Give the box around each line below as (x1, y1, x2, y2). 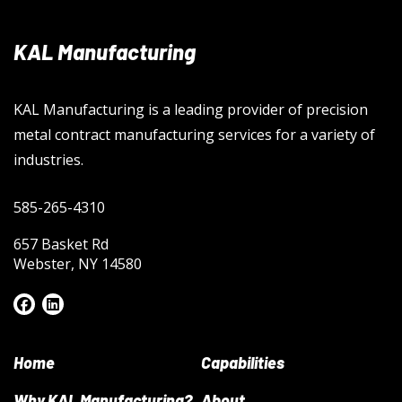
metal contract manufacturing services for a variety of (13, 125, 375, 145)
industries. (13, 150, 83, 170)
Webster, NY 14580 (13, 254, 142, 275)
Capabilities (201, 353, 284, 373)
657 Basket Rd (13, 234, 109, 255)
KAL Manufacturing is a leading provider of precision (13, 100, 368, 120)
